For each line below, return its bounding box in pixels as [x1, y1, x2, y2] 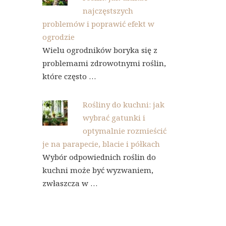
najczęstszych [82, 6, 133, 16]
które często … [42, 71, 96, 81]
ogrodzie [42, 32, 75, 42]
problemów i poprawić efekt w [42, 19, 154, 29]
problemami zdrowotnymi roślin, [42, 58, 166, 68]
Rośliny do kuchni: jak [82, 99, 164, 109]
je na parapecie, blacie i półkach [42, 139, 160, 149]
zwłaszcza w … [42, 178, 97, 188]
